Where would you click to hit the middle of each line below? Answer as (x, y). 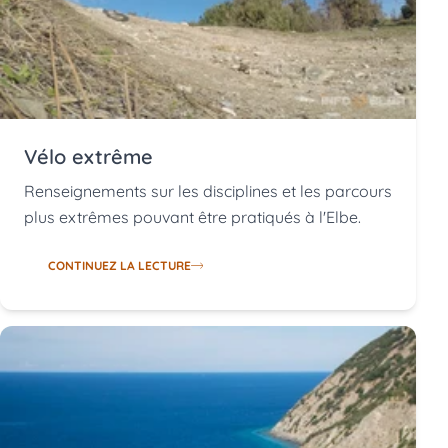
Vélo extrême (88, 157)
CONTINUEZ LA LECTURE (119, 266)
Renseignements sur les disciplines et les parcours (208, 191)
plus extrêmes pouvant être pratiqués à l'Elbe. (192, 217)
